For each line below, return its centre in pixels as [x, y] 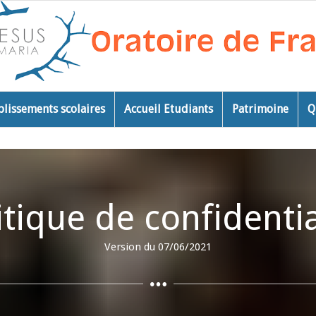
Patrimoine [260, 109]
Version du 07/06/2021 [158, 247]
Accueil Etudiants [168, 109]
